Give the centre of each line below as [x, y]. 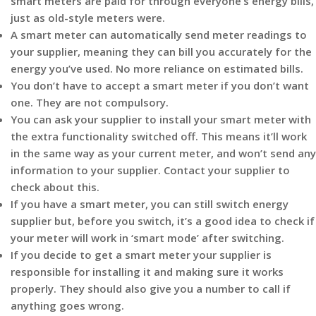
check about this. [55, 187]
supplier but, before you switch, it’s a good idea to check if [163, 221]
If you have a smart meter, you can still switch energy [150, 204]
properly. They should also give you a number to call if [151, 288]
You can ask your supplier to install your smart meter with [161, 119]
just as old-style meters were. [88, 18]
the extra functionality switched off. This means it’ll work [159, 136]
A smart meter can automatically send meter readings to [159, 35]
